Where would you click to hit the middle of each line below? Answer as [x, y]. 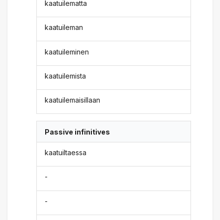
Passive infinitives [78, 132]
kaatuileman [64, 27]
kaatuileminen [67, 52]
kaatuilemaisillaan [73, 100]
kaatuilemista [66, 76]
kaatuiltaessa [66, 152]
